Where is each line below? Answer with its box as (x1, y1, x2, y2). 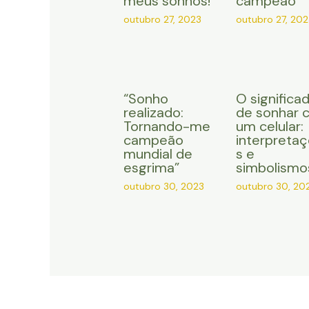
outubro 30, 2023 (123, 180, 204, 193)
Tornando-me (123, 117, 210, 136)
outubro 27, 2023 (123, 13, 201, 26)
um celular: (235, 117, 303, 136)
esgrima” (123, 159, 179, 177)
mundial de (123, 145, 192, 163)
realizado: (123, 103, 183, 122)
